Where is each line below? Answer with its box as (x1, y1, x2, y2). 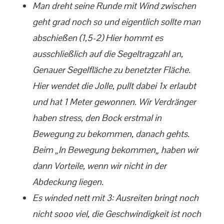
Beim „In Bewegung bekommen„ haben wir (32, 144, 198, 155)
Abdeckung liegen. (32, 176, 103, 187)
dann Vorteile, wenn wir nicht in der (32, 160, 166, 171)
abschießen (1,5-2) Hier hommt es (32, 32, 163, 43)
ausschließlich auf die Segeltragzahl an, (32, 48, 183, 59)
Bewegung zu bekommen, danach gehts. (32, 128, 189, 139)
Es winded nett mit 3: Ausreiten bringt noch (32, 192, 198, 203)
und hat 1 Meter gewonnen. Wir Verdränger (32, 96, 196, 107)
